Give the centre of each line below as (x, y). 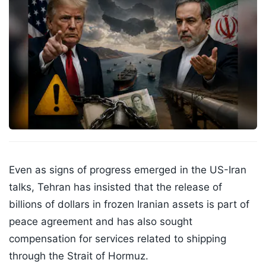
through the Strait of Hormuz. (79, 256)
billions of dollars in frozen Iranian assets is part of (129, 205)
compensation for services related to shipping (118, 239)
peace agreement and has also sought (101, 222)
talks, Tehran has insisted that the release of (115, 187)
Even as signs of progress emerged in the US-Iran (128, 170)
